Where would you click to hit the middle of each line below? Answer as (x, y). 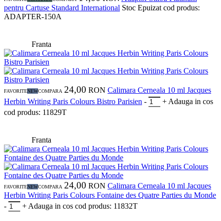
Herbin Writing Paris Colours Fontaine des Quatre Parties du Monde (110, 195)
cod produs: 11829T (35, 112)
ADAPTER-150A (33, 17)
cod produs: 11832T (106, 206)
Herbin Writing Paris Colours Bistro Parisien (73, 102)
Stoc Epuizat (143, 8)
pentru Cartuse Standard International (62, 8)
